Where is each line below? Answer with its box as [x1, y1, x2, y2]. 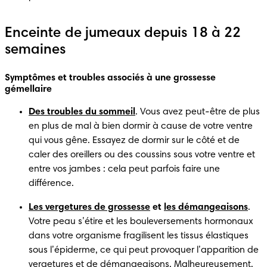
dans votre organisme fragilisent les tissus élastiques [29, 231, 249, 241]
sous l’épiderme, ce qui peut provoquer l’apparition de [29, 245, 259, 255]
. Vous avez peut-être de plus [135, 107, 260, 117]
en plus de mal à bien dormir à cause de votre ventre [29, 121, 253, 131]
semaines [5, 42, 66, 57]
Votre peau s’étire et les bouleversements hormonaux [29, 216, 253, 226]
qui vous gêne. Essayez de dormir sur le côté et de [29, 135, 240, 145]
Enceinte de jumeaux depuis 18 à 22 [5, 26, 241, 41]
